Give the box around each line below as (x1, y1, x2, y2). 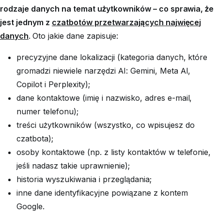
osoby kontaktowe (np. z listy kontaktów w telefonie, (16, 147, 211, 157)
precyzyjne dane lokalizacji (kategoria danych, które (16, 52, 208, 62)
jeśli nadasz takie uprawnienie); (16, 160, 130, 170)
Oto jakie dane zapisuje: (32, 31, 118, 41)
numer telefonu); (16, 106, 78, 116)
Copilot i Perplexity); (16, 79, 90, 89)
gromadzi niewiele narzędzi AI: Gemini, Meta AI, (16, 65, 191, 76)
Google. (16, 201, 45, 211)
